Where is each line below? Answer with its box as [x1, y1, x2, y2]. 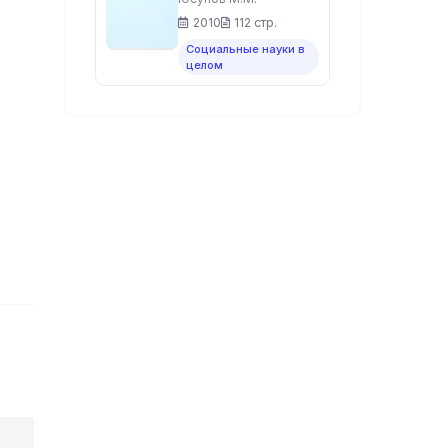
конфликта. [178, 4, 264, 21]
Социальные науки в [186, 42, 306, 56]
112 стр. [234, 15, 278, 30]
